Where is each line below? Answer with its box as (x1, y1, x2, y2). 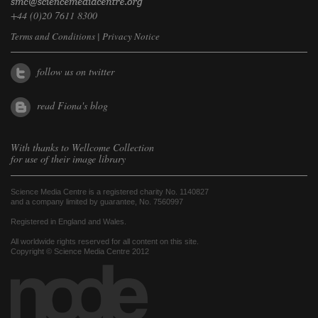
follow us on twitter (37, 65, 114, 79)
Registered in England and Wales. (11, 217, 126, 226)
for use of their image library (11, 152, 126, 166)
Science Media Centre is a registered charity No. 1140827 (11, 187, 209, 197)
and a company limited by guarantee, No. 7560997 (11, 197, 183, 207)
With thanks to (11, 141, 72, 155)
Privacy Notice (102, 30, 160, 43)
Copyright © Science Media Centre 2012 (11, 247, 149, 256)
